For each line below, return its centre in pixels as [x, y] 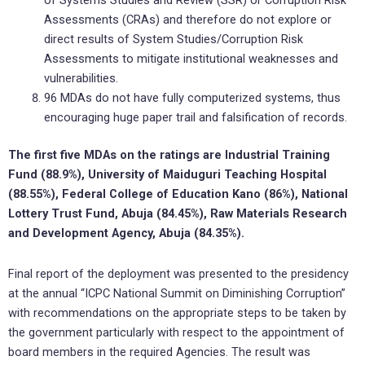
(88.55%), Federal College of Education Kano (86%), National [178, 194]
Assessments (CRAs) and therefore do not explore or [187, 20]
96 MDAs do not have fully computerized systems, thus [192, 98]
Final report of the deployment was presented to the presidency [178, 273]
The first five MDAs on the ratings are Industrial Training [169, 155]
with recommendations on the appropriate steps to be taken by [177, 312]
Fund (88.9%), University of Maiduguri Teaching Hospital [167, 175]
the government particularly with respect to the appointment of [176, 332]
